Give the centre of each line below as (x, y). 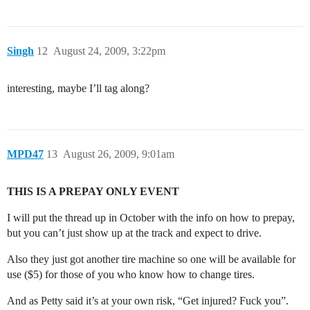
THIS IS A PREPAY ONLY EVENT (93, 192)
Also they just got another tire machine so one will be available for (151, 259)
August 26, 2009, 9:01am (119, 154)
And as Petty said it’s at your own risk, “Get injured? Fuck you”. (148, 301)
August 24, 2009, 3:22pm (109, 51)
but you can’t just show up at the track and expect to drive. (134, 233)
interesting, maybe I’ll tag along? (78, 89)
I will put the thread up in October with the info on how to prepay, (151, 218)
